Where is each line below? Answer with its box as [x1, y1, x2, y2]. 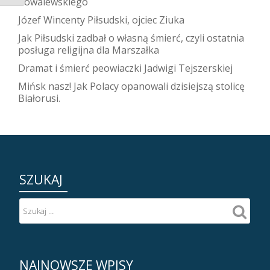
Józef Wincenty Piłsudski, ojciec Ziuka [18, 13, 184, 27]
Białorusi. [18, 92, 60, 105]
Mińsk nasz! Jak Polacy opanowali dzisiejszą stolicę [18, 80, 245, 93]
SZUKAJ [19, 171, 63, 188]
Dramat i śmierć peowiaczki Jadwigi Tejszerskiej [18, 61, 233, 75]
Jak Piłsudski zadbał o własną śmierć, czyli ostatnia [18, 31, 244, 45]
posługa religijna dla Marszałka [18, 43, 159, 57]
